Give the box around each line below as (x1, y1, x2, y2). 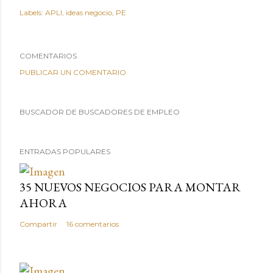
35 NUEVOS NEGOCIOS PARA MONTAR (19, 179, 241, 195)
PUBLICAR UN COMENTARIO (19, 67, 126, 77)
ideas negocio (66, 7, 112, 17)
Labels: (19, 7, 43, 17)
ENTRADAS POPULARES (19, 146, 110, 156)
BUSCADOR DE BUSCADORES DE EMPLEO (19, 107, 180, 116)
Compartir (19, 219, 57, 229)
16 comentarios (66, 219, 119, 229)
